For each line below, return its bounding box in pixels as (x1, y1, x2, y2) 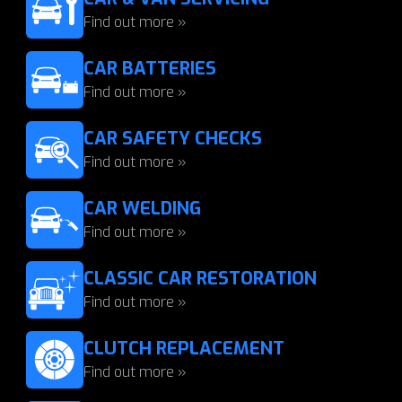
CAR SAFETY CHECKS (83, 127, 262, 151)
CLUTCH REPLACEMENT (83, 336, 284, 361)
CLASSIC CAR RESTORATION (83, 267, 317, 291)
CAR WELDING (83, 197, 201, 221)
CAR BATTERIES (83, 57, 216, 81)
